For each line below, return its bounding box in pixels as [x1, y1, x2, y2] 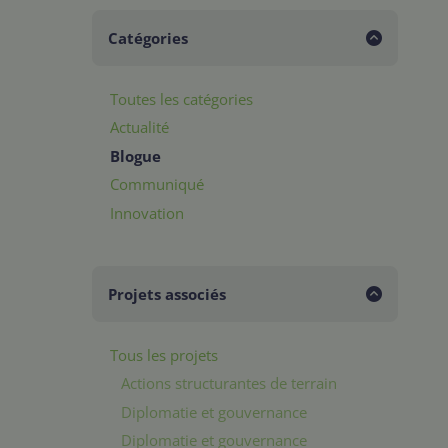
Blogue [110, 145, 161, 166]
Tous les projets [110, 344, 218, 365]
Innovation [110, 202, 184, 223]
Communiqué [110, 174, 204, 194]
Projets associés [108, 284, 226, 304]
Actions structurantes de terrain [121, 373, 338, 393]
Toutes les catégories [110, 88, 253, 109]
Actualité [110, 117, 169, 137]
